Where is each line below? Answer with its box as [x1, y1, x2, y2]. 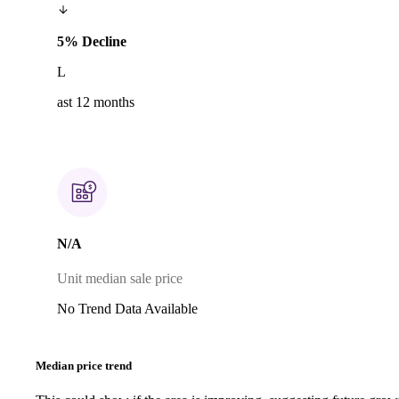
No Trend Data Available [57, 301, 198, 317]
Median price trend [36, 358, 132, 372]
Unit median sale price [57, 271, 183, 287]
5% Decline [57, 33, 126, 49]
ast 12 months [57, 94, 134, 110]
